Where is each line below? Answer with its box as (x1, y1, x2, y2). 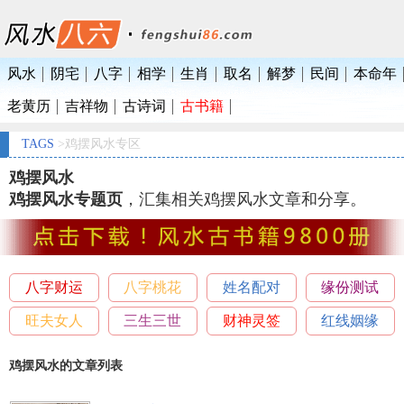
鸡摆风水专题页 (9, 189, 123, 208)
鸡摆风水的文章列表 (9, 359, 123, 373)
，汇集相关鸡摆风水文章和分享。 (123, 189, 366, 208)
